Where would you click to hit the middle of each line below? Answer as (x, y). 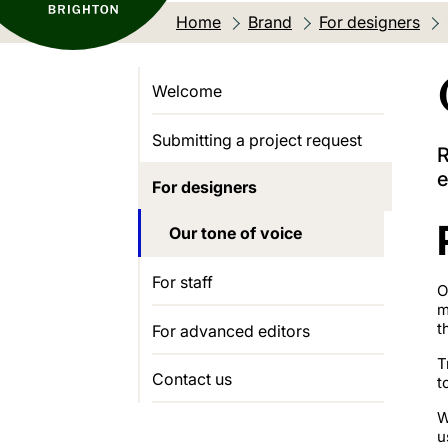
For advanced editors (231, 330)
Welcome (187, 91)
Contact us (192, 379)
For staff (182, 282)
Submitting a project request (257, 140)
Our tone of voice (235, 233)
